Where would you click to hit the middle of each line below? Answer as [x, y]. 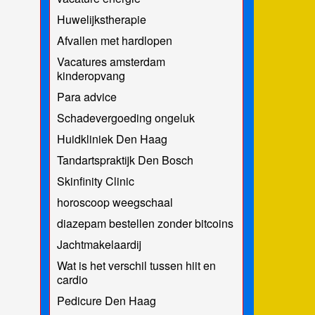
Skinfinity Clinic [95, 181]
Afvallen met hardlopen [114, 40]
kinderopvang [91, 75]
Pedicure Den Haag [106, 300]
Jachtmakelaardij [99, 244]
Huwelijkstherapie [101, 19]
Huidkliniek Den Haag [112, 139]
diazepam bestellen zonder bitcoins [145, 223]
